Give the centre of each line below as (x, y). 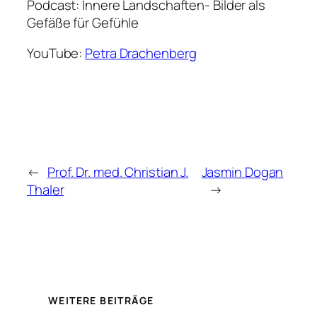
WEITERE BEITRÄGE (101, 300)
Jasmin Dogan (242, 172)
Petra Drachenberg (141, 53)
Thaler (46, 190)
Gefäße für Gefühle (83, 22)
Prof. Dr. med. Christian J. (118, 172)
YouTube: (56, 53)
